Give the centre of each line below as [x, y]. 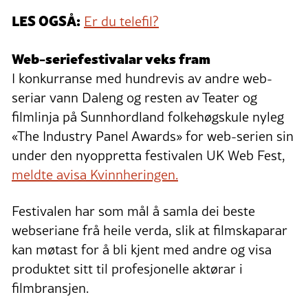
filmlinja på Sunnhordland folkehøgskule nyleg [148, 117]
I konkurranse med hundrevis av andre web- [142, 79]
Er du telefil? [121, 22]
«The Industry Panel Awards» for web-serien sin [153, 136]
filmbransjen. [50, 288]
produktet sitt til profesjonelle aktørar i [127, 269]
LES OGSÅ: [46, 20]
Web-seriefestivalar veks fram [111, 58]
